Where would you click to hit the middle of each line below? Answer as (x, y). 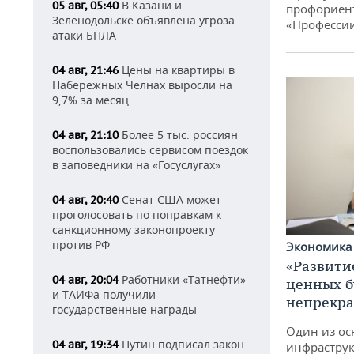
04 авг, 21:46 (85, 70)
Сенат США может (170, 200)
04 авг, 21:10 (85, 135)
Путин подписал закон (181, 344)
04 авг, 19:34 (85, 345)
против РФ (81, 245)
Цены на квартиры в (177, 70)
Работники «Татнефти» (182, 279)
